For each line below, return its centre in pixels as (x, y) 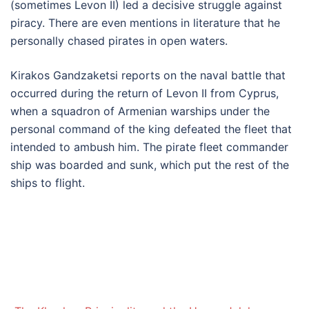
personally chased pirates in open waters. (119, 41)
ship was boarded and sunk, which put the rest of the (150, 165)
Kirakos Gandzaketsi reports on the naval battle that (148, 75)
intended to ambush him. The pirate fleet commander (149, 147)
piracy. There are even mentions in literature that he (145, 23)
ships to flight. (48, 183)
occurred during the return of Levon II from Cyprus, (144, 93)
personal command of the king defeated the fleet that (151, 129)
